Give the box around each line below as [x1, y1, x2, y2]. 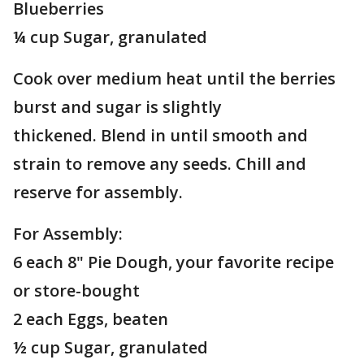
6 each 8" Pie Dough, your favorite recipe [13, 251, 334, 273]
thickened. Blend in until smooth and [13, 124, 308, 146]
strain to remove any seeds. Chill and [13, 153, 306, 175]
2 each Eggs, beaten [13, 308, 168, 330]
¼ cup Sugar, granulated [13, 26, 207, 48]
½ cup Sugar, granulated [13, 336, 208, 358]
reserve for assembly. [13, 181, 183, 203]
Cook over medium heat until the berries [13, 67, 336, 89]
